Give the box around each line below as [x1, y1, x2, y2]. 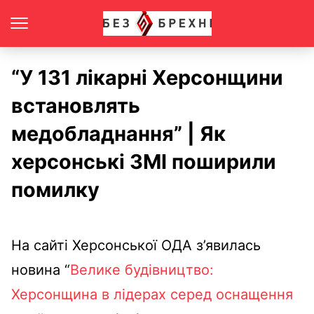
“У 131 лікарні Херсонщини [11, 65, 283, 90]
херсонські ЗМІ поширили [11, 149, 276, 174]
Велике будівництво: [70, 261, 214, 278]
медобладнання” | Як [11, 121, 226, 146]
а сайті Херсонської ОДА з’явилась [22, 237, 261, 254]
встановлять [11, 93, 140, 118]
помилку [11, 177, 100, 202]
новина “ [11, 261, 70, 278]
